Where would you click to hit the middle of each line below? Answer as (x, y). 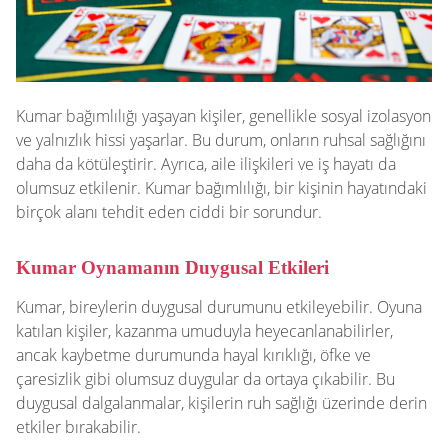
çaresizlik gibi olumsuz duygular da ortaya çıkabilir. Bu (205, 378)
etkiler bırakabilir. (78, 426)
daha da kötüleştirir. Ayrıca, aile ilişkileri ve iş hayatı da (206, 163)
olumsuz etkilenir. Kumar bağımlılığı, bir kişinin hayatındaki (221, 187)
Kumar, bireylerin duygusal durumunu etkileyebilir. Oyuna (219, 306)
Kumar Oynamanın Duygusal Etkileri (172, 267)
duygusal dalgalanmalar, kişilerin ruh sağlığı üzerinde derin (221, 402)
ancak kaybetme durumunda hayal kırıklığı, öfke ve (193, 354)
